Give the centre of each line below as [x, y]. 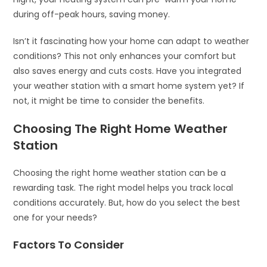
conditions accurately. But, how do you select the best [127, 202]
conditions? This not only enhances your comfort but [125, 56]
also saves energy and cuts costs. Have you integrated [128, 71]
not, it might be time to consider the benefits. [109, 100]
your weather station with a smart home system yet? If [129, 86]
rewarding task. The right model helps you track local [123, 187]
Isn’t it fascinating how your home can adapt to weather [131, 41]
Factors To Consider [69, 244]
